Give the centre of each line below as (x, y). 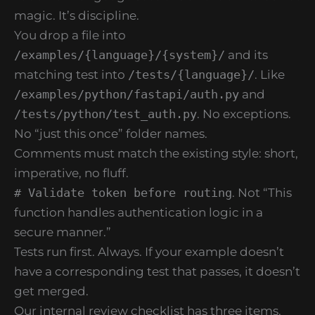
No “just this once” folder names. (111, 133)
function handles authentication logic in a (139, 212)
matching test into (71, 74)
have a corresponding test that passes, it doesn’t (157, 271)
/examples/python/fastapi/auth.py (127, 94)
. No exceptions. (244, 114)
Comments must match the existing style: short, (156, 153)
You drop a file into (70, 35)
